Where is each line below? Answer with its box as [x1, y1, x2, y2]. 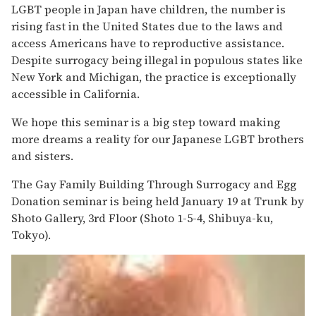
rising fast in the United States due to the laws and [11, 18, 283, 34]
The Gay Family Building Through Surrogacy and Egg [11, 176, 296, 192]
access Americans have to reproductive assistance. [11, 35, 284, 51]
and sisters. [11, 147, 73, 164]
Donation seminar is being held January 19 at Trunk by [11, 193, 304, 209]
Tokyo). [11, 226, 51, 243]
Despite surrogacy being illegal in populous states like [11, 51, 303, 68]
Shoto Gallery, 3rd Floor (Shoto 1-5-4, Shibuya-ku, [11, 209, 273, 226]
